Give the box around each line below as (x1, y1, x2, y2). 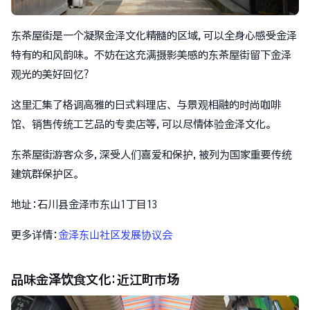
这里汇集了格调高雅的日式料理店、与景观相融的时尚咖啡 (11, 100, 281, 110)
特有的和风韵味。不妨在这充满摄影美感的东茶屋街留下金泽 (11, 50, 291, 60)
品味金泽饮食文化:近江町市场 (11, 273, 179, 286)
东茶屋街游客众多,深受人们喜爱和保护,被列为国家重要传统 (11, 149, 292, 160)
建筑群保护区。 (11, 169, 84, 179)
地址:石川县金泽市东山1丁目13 (11, 199, 158, 210)
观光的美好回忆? (11, 69, 89, 80)
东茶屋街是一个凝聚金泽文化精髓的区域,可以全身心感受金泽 (11, 30, 297, 41)
